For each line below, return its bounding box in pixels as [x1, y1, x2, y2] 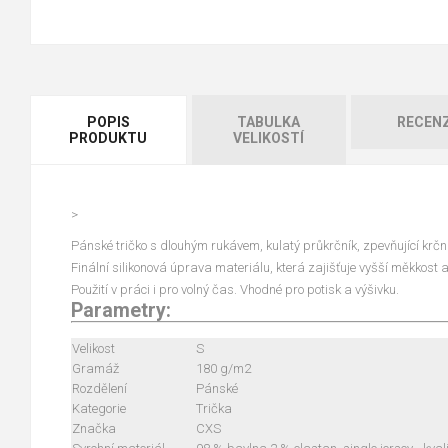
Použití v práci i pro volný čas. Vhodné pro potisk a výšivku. [71, 282, 399, 298]
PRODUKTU [69, 130, 148, 147]
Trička [196, 401, 232, 417]
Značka [72, 421, 116, 437]
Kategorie [72, 401, 126, 417]
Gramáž [72, 361, 119, 377]
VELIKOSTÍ [233, 130, 304, 147]
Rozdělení [72, 381, 127, 397]
